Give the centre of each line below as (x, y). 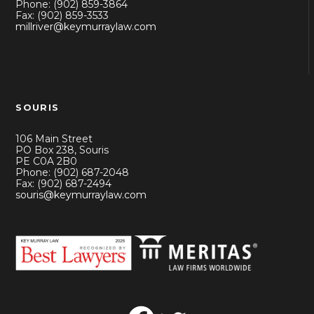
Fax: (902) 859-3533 (62, 16)
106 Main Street (54, 139)
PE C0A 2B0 (47, 162)
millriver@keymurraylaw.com (86, 27)
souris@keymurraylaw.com (81, 195)
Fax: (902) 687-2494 (64, 184)
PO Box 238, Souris (62, 150)
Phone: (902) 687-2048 (73, 173)
